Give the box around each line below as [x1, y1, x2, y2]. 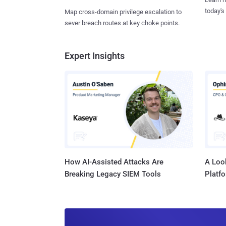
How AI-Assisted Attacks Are [65, 157, 163, 167]
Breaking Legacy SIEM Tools [65, 169, 161, 179]
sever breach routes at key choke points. [65, 19, 180, 27]
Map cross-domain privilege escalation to [65, 8, 182, 16]
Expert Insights [65, 50, 125, 61]
